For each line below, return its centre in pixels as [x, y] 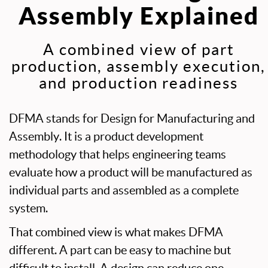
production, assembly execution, [138, 66]
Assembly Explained [138, 16]
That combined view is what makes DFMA [116, 232]
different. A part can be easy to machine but [120, 250]
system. [28, 208]
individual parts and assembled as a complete [124, 190]
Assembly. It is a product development [106, 136]
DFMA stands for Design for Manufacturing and [132, 118]
